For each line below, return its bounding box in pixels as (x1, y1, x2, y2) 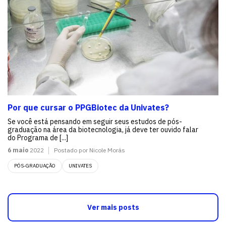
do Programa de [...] (8, 133, 68, 143)
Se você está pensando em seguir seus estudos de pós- (8, 117, 182, 127)
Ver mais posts (87, 203, 139, 212)
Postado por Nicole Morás (54, 146, 125, 154)
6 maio (8, 146, 28, 154)
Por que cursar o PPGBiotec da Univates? (8, 102, 169, 113)
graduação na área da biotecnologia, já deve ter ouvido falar (8, 125, 198, 135)
